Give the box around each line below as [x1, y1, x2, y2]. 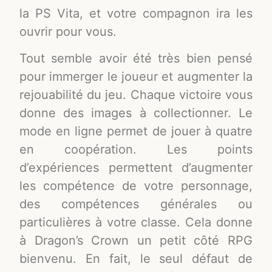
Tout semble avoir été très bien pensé [19, 51, 253, 66]
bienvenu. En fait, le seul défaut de [19, 251, 253, 267]
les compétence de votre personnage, [19, 178, 253, 194]
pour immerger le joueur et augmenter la [19, 69, 253, 84]
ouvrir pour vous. [19, 24, 117, 39]
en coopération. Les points [19, 142, 253, 157]
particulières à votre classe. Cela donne [19, 215, 253, 230]
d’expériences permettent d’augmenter [19, 160, 253, 175]
